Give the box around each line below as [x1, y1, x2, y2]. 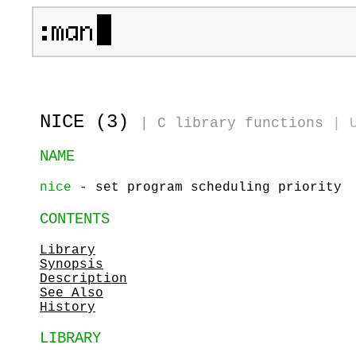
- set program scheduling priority [72, 180, 342, 195]
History [40, 300, 95, 315]
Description [40, 271, 127, 286]
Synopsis [40, 257, 103, 272]
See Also [40, 285, 103, 300]
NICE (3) [40, 111, 140, 133]
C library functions [157, 115, 323, 131]
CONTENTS [40, 210, 110, 228]
